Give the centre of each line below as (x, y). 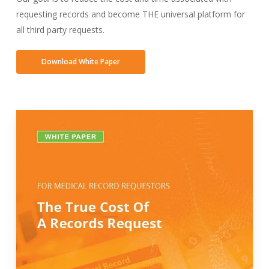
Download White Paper (81, 61)
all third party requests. (61, 29)
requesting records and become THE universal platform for (131, 14)
